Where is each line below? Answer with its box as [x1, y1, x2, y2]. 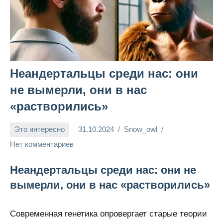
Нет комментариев [10, 139, 74, 148]
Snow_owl [124, 125, 157, 134]
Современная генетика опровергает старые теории [10, 209, 207, 219]
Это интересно [14, 125, 65, 134]
